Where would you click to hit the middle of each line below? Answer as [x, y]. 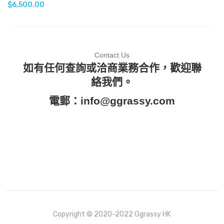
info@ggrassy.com [128, 100]
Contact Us [112, 55]
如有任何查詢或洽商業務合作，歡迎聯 [112, 67]
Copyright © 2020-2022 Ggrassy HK [112, 214]
